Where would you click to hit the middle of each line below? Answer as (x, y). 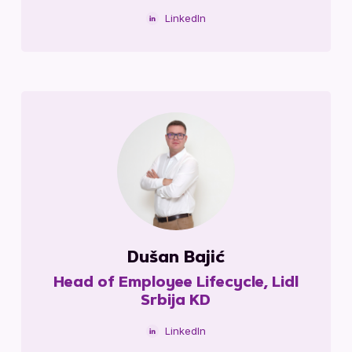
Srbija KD (176, 302)
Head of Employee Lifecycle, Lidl (176, 284)
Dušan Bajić (176, 259)
